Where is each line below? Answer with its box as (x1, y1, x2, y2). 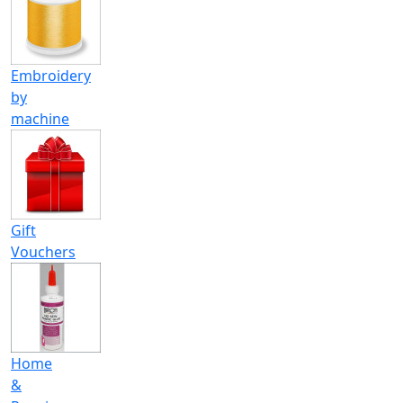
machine (11, 108, 69, 129)
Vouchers (11, 241, 76, 262)
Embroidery (11, 65, 91, 85)
